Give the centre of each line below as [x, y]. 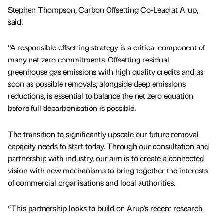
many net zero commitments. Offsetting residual [88, 60]
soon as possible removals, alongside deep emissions [97, 84]
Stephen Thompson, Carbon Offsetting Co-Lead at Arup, [103, 10]
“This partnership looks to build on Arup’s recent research [105, 208]
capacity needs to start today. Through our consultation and [108, 146]
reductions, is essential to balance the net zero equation [101, 96]
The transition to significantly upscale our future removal [103, 134]
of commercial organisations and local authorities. [92, 182]
